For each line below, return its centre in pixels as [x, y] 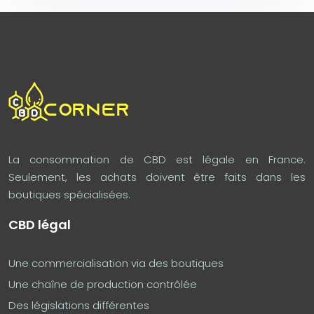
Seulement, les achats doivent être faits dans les [157, 177]
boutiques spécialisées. [69, 194]
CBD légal [40, 224]
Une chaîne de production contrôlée [103, 284]
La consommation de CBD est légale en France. [157, 159]
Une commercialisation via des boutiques [116, 263]
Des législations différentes [79, 305]
